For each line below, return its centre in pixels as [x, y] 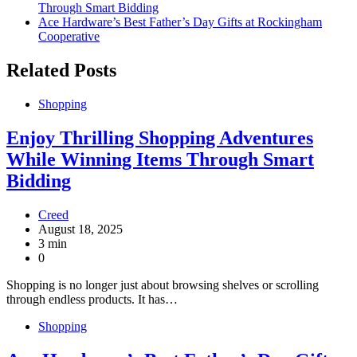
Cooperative [69, 37]
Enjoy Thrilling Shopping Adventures [160, 137]
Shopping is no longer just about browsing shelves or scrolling [163, 284]
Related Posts [61, 71]
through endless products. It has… [92, 299]
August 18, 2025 [80, 229]
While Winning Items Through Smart [160, 159]
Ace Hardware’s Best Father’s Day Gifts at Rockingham [180, 22]
